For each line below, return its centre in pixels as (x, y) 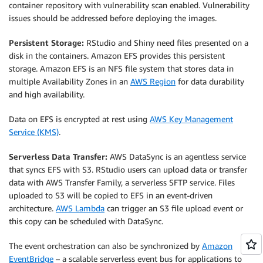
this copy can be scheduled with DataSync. (86, 221)
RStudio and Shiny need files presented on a (166, 43)
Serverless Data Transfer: (58, 157)
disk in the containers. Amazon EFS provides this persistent (117, 56)
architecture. (32, 208)
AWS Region (153, 82)
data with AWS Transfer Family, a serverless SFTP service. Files (122, 183)
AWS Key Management (191, 119)
